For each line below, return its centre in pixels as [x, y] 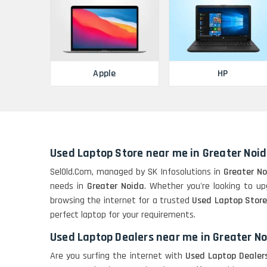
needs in [69, 187]
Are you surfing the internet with [118, 256]
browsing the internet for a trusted [121, 201]
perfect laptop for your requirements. [123, 215]
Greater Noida [115, 187]
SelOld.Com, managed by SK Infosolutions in [137, 172]
